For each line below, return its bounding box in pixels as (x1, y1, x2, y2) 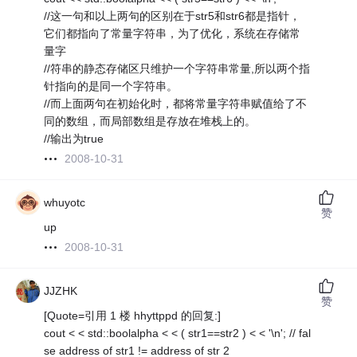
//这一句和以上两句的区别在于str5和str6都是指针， (44, 10, 301, 23)
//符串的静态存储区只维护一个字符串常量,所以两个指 (44, 62, 311, 76)
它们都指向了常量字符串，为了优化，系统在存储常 (44, 27, 301, 41)
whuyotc (44, 196, 86, 210)
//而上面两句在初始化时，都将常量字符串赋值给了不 (44, 97, 308, 111)
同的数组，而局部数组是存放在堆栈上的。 (44, 115, 257, 128)
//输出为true (44, 132, 104, 146)
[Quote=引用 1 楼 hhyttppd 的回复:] (44, 309, 222, 323)
